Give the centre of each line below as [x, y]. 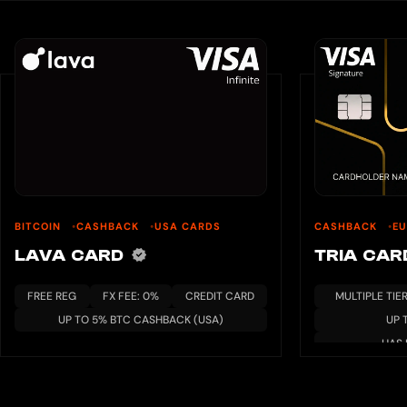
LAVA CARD [72, 256]
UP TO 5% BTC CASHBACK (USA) [141, 320]
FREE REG [52, 297]
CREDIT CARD [219, 297]
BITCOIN [40, 227]
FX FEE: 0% [131, 297]
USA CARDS [188, 227]
